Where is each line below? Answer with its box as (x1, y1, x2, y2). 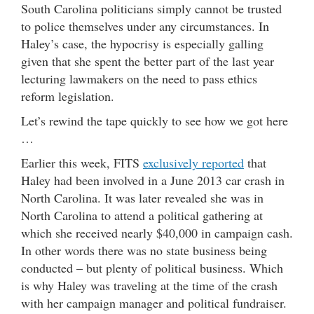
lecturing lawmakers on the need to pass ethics (21, 69, 257, 87)
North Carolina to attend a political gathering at (21, 206, 263, 224)
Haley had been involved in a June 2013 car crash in (21, 171, 285, 189)
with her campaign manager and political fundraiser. (21, 294, 287, 311)
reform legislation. (21, 87, 114, 104)
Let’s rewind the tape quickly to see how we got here (21, 111, 288, 129)
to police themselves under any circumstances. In (21, 17, 269, 34)
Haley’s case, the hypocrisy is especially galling (21, 34, 264, 52)
